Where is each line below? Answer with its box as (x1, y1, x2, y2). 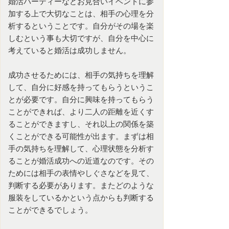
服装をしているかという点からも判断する (8, 193, 154, 202)
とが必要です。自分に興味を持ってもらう (8, 95, 154, 104)
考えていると (8, 45, 54, 55)
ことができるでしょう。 (8, 205, 93, 214)
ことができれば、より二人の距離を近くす (8, 107, 154, 116)
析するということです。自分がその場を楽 (8, 21, 154, 30)
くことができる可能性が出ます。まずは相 (8, 131, 154, 141)
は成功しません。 (70, 45, 131, 55)
